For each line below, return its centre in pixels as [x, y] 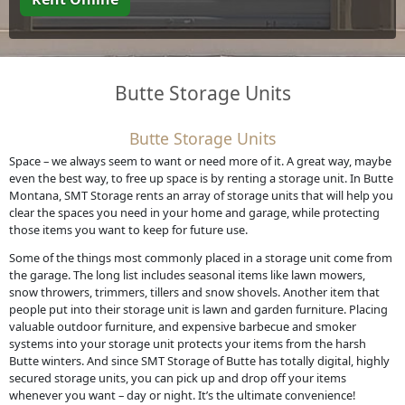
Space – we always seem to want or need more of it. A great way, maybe [200, 160]
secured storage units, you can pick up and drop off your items [177, 378]
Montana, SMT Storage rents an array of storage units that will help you [201, 195]
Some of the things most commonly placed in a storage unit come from [200, 258]
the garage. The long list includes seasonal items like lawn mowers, [187, 275]
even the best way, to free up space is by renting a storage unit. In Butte [201, 178]
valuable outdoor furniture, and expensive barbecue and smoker [182, 327]
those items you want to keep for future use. [128, 229]
